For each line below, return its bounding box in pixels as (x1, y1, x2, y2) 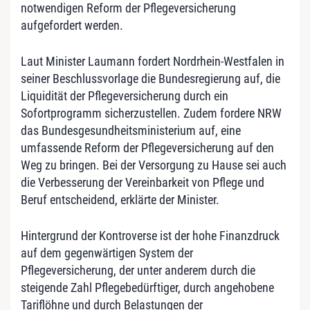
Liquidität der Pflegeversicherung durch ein (21, 88, 228, 103)
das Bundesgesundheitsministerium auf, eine (21, 122, 241, 138)
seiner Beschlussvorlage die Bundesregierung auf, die (21, 71, 280, 86)
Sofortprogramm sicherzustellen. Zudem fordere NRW (21, 105, 282, 120)
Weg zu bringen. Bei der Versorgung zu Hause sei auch (21, 157, 286, 172)
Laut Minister (21, 53, 88, 69)
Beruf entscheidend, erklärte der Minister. (21, 192, 219, 207)
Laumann (88, 53, 135, 69)
